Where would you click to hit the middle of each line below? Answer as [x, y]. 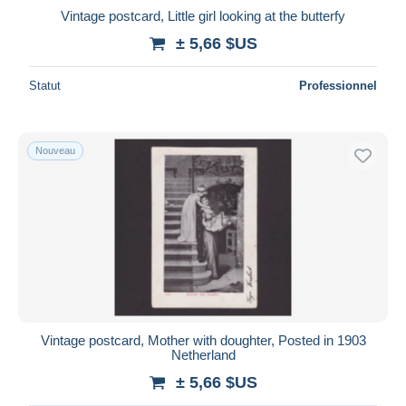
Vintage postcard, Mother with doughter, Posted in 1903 [203, 340]
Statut [45, 85]
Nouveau [55, 150]
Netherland [203, 354]
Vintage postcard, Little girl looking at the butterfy [203, 15]
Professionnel [338, 85]
